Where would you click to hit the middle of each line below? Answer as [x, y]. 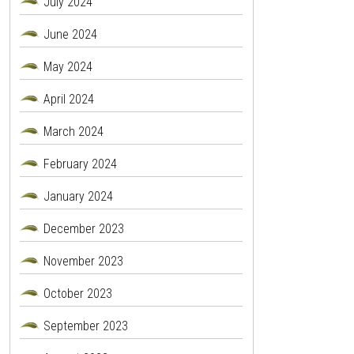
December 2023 [83, 229]
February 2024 [80, 164]
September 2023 [85, 326]
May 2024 [68, 67]
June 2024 [70, 35]
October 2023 [77, 294]
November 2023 [83, 262]
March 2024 [73, 132]
